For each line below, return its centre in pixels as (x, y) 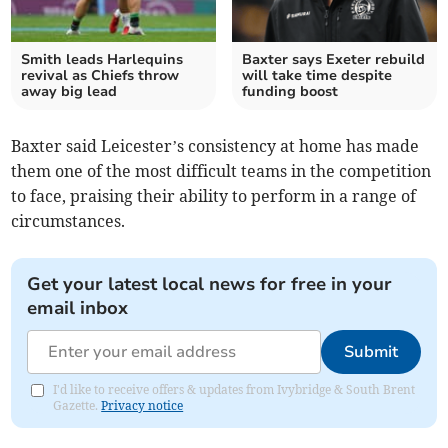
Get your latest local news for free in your (210, 284)
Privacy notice (142, 406)
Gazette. (77, 406)
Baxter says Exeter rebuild (333, 60)
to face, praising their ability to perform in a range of (214, 196)
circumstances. (68, 221)
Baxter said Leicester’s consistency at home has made (215, 146)
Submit (370, 352)
